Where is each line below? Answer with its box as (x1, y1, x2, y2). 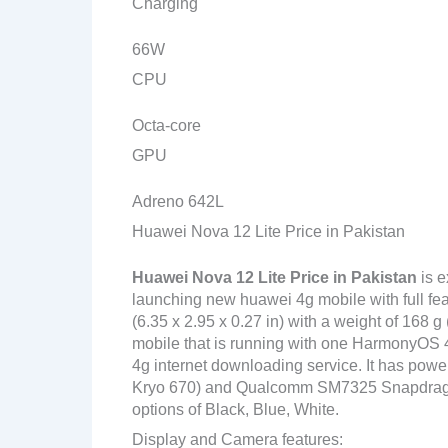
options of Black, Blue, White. (132, 400, 339, 418)
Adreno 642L (132, 192, 224, 210)
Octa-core (132, 116, 201, 134)
